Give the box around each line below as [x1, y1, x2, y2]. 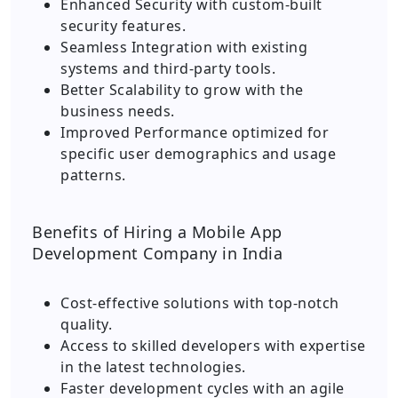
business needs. [60, 101, 175, 121]
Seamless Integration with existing [60, 37, 307, 57]
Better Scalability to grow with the [60, 80, 304, 99]
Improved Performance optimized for [60, 123, 329, 142]
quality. [60, 314, 112, 334]
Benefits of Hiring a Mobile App [32, 221, 283, 243]
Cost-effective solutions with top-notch [60, 293, 339, 313]
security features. [60, 16, 186, 36]
